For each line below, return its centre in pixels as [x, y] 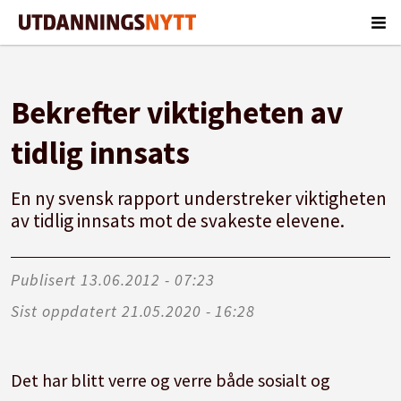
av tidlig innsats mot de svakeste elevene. [178, 221]
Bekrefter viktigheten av [177, 112]
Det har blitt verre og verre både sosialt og [171, 380]
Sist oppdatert [64, 311]
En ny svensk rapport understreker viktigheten [199, 199]
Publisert [44, 279]
